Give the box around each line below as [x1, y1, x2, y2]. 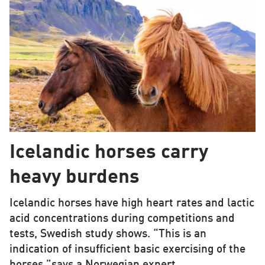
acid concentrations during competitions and [9, 213, 235, 224]
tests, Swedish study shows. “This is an [9, 228, 206, 240]
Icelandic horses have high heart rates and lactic [9, 198, 254, 209]
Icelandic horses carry [9, 143, 208, 163]
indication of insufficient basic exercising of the [9, 244, 245, 255]
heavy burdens [9, 167, 140, 188]
